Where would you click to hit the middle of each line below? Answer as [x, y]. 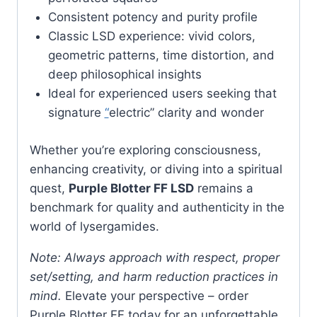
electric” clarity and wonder [186, 113]
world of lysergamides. [94, 226]
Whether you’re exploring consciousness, [145, 150]
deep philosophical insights [125, 75]
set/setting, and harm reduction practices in [154, 276]
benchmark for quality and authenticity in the [157, 207]
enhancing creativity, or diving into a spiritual [156, 169]
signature [76, 113]
